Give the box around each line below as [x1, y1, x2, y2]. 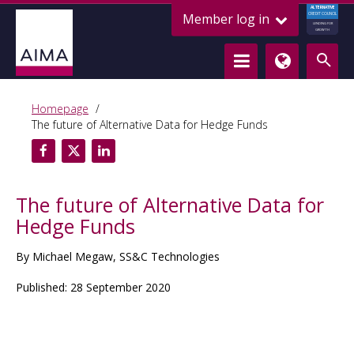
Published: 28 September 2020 [16, 280, 171, 295]
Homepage [32, 101, 88, 116]
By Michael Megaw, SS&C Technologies [16, 249, 220, 264]
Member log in [183, 10, 273, 28]
